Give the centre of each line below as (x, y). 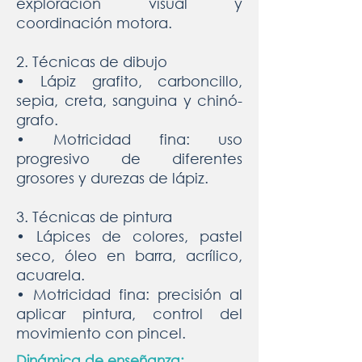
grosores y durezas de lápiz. (112, 178)
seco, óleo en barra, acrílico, (129, 255)
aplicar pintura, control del (129, 314)
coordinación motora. (94, 23)
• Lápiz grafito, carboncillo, (129, 81)
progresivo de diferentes (129, 158)
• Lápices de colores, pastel (129, 236)
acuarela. (51, 275)
